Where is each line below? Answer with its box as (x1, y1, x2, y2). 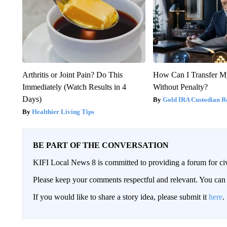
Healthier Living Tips (31, 108, 94, 116)
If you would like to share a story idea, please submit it (32, 193, 209, 202)
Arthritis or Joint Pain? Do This (22, 70, 123, 80)
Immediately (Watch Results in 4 (22, 83, 126, 92)
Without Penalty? (153, 83, 208, 92)
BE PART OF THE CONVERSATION (32, 141, 169, 150)
